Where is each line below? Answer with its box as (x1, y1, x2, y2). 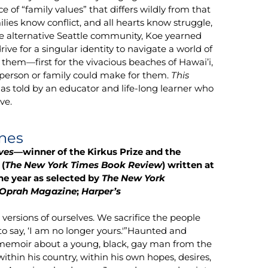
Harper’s (81, 185, 121, 197)
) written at (162, 159, 215, 170)
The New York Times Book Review (5, 159, 163, 170)
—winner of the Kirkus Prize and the (14, 145, 181, 157)
